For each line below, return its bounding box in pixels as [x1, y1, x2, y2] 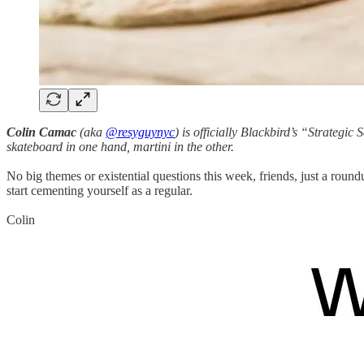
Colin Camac [6, 124, 76, 139]
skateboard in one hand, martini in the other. [6, 139, 234, 154]
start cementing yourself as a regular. [6, 183, 193, 197]
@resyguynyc [106, 124, 175, 139]
